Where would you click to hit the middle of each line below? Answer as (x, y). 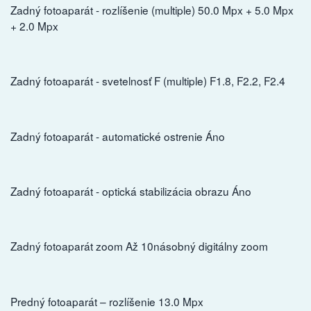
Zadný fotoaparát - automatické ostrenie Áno (118, 136)
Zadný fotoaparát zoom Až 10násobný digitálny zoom (139, 246)
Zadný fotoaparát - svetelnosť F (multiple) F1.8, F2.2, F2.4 (148, 81)
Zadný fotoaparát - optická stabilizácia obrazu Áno (131, 191)
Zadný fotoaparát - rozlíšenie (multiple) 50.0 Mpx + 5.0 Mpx (152, 10)
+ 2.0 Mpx (34, 26)
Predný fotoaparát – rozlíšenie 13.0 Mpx (107, 301)
